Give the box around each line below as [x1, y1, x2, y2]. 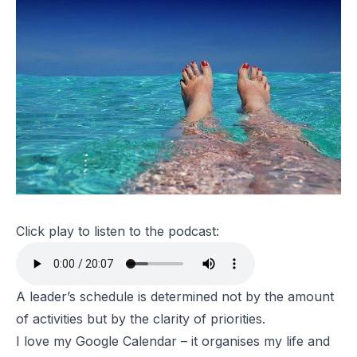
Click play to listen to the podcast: [16, 223, 219, 240]
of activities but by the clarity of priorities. [16, 311, 265, 328]
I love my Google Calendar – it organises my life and [16, 333, 330, 350]
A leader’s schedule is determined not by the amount [16, 288, 334, 305]
